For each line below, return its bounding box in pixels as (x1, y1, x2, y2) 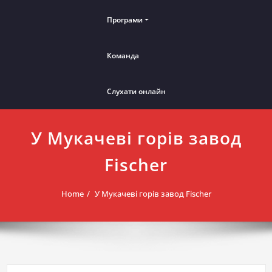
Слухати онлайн (106, 86, 166, 97)
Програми (106, 15, 143, 25)
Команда (106, 50, 139, 61)
